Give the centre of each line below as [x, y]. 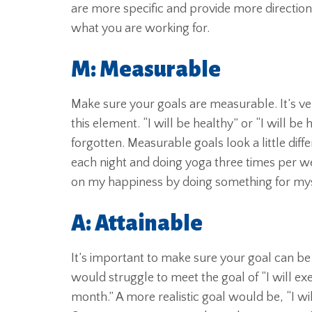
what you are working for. [140, 29]
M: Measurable [146, 70]
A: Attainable [137, 224]
